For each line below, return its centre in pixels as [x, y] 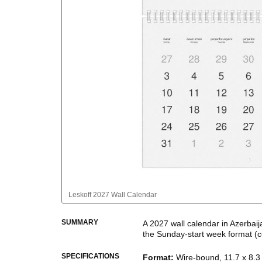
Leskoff [80, 195]
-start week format [218, 234]
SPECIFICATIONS [90, 256]
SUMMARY [80, 222]
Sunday [171, 234]
